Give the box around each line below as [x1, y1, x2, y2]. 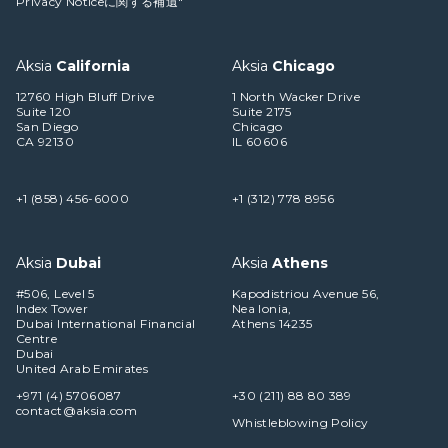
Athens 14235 [232, 316, 313, 332]
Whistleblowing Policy [232, 415, 369, 431]
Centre [16, 331, 58, 347]
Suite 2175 [232, 104, 292, 120]
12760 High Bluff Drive [16, 89, 154, 105]
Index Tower [16, 301, 88, 317]
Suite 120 [16, 104, 72, 120]
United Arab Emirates [16, 361, 149, 377]
